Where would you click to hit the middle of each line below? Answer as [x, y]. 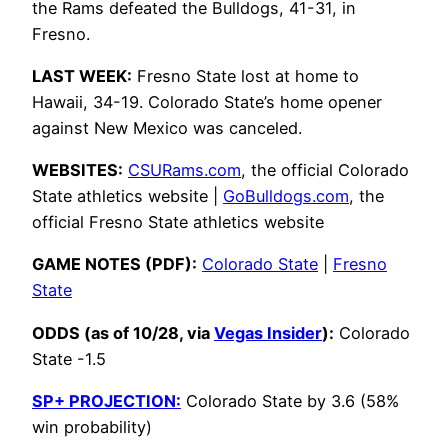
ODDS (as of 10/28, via [123, 332]
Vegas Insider [268, 332]
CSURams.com [184, 170]
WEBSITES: [77, 170]
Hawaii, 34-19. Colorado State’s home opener [207, 101]
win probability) [92, 426]
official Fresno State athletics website [178, 222]
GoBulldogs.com [286, 196]
